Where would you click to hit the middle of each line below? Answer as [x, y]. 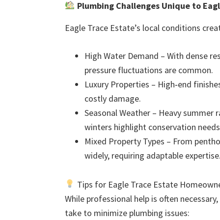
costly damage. [113, 98]
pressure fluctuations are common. [149, 70]
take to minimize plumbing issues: [127, 213]
